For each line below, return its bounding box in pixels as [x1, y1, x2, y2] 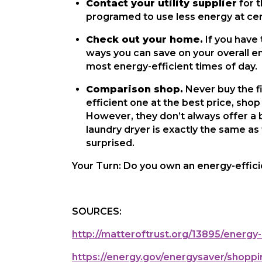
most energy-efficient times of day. [86, 61, 258, 72]
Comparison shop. [86, 84, 184, 95]
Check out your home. [86, 34, 204, 45]
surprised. [86, 137, 135, 149]
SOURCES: [72, 206, 122, 217]
